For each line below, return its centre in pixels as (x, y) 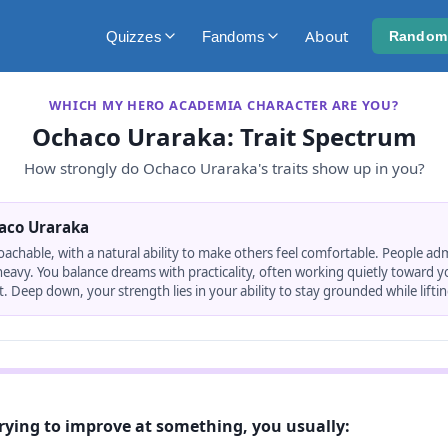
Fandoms (233, 36)
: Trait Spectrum (321, 136)
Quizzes (133, 36)
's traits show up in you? (341, 167)
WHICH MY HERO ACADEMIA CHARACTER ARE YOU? (224, 105)
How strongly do (83, 167)
